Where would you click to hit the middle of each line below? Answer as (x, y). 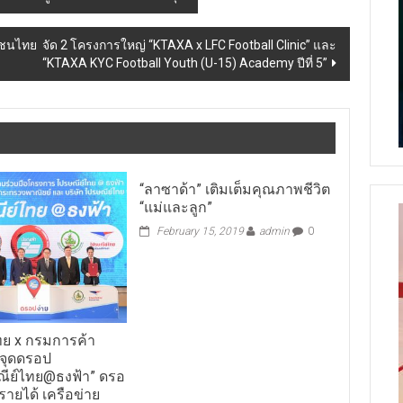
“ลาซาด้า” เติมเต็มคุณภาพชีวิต (234, 179)
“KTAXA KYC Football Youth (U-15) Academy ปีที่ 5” (184, 53)
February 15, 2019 (200, 221)
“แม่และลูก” (175, 197)
